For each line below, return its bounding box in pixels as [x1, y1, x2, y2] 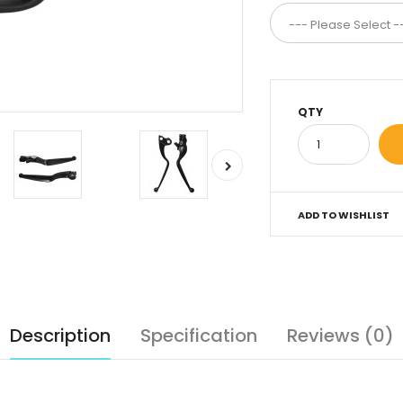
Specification [139, 323, 257, 348]
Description [9, 323, 111, 348]
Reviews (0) [286, 323, 394, 348]
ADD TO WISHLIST [297, 208, 390, 222]
